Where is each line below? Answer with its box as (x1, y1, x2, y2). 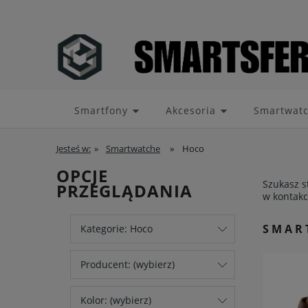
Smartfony (74, 104, 128, 118)
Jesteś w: (56, 142, 91, 155)
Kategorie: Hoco (80, 222, 153, 236)
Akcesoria (165, 104, 216, 118)
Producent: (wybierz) (80, 258, 175, 272)
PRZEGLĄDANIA (56, 179, 192, 203)
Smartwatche (105, 142, 160, 155)
